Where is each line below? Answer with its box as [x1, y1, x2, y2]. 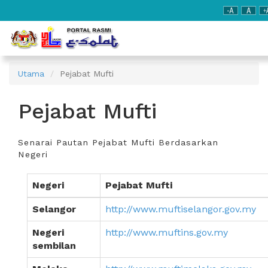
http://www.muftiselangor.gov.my [105, 203, 256, 215]
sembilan [32, 240, 76, 251]
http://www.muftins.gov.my [105, 227, 228, 238]
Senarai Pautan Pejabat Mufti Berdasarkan [18, 138, 218, 147]
